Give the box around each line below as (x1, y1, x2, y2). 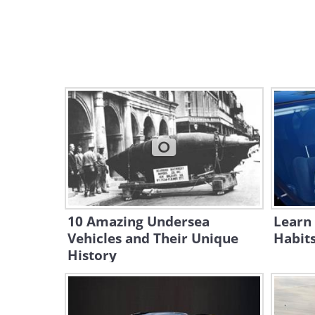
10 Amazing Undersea (67, 212, 210, 231)
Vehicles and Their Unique (67, 229, 238, 247)
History (67, 246, 117, 264)
